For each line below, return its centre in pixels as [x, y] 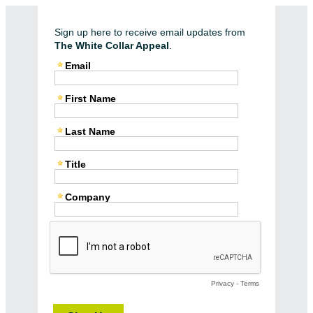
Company [87, 197]
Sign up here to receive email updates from [150, 32]
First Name [90, 99]
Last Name [90, 131]
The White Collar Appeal [111, 45]
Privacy [222, 283]
